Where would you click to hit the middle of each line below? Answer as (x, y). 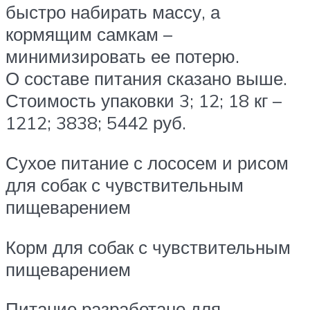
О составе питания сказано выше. (146, 79)
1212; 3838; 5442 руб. (96, 123)
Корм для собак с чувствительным (148, 247)
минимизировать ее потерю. (122, 56)
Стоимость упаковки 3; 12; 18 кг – (144, 101)
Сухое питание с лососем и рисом (147, 163)
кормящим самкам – (89, 34)
